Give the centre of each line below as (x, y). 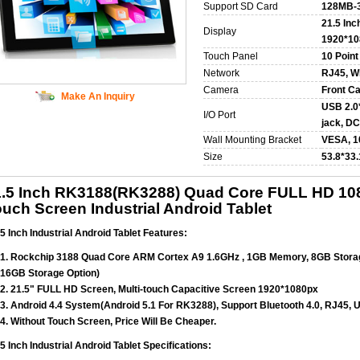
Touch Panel (231, 56)
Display (220, 31)
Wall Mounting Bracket (252, 140)
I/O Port (219, 115)
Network (221, 73)
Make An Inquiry (98, 96)
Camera (221, 90)
